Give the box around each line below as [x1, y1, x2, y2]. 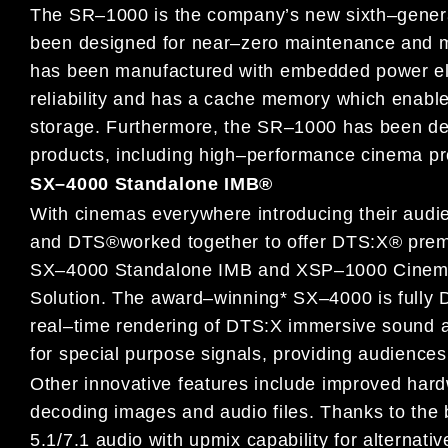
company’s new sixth [207, 4, 387, 25]
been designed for [30, 32, 192, 53]
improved [321, 373, 408, 394]
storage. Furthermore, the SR [30, 116, 284, 137]
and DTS [30, 232, 106, 253]
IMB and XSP [218, 260, 335, 281]
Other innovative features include [30, 373, 322, 394]
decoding [30, 401, 115, 422]
